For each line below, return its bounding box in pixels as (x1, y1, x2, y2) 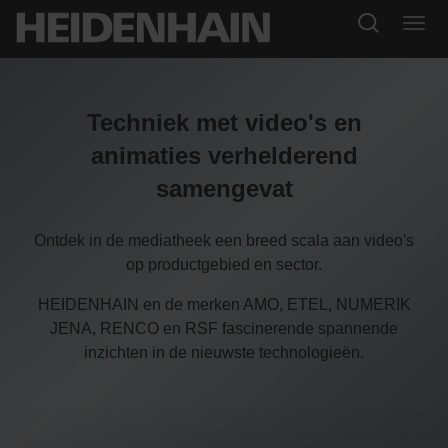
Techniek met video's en (86, 109, 362, 137)
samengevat (155, 175, 293, 203)
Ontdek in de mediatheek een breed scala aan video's (34, 232, 414, 250)
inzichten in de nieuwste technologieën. (84, 344, 364, 362)
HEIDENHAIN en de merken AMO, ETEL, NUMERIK (37, 296, 411, 314)
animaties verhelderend (90, 142, 358, 170)
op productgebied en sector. (126, 256, 322, 274)
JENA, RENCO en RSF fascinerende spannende (50, 320, 398, 338)
